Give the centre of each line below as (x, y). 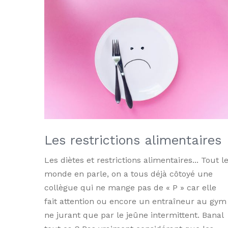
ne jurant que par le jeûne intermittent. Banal (134, 215)
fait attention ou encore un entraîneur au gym (135, 202)
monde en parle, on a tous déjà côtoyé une (129, 174)
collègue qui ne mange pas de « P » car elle (130, 188)
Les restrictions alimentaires (133, 140)
